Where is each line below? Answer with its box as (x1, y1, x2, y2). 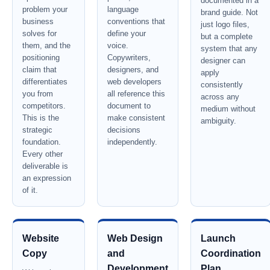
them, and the (22, 41, 71, 50)
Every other (22, 149, 63, 159)
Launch (201, 233, 236, 243)
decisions (107, 125, 140, 134)
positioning (22, 53, 60, 62)
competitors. (22, 101, 66, 110)
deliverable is (22, 162, 68, 171)
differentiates (22, 77, 67, 86)
